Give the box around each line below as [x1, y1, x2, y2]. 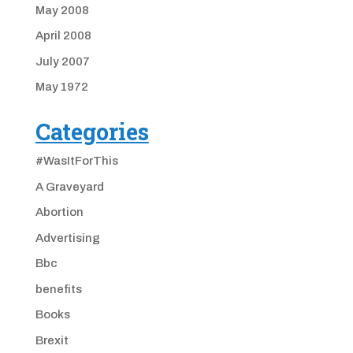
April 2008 [35, 29, 91, 42]
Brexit [35, 333, 69, 347]
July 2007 [35, 54, 90, 68]
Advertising [35, 231, 100, 244]
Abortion [35, 206, 84, 218]
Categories [35, 117, 149, 147]
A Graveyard [35, 180, 104, 193]
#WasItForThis [35, 154, 118, 167]
